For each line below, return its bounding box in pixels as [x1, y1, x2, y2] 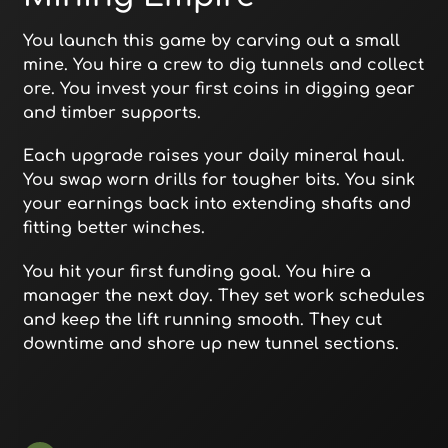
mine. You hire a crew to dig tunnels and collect [22, 56, 424, 75]
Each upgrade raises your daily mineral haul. [22, 147, 405, 166]
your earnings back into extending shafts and [22, 195, 411, 214]
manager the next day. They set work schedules [22, 286, 425, 305]
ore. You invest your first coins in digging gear [22, 80, 415, 99]
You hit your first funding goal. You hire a [22, 262, 371, 281]
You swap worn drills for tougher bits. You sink [22, 171, 415, 190]
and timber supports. [22, 104, 201, 123]
